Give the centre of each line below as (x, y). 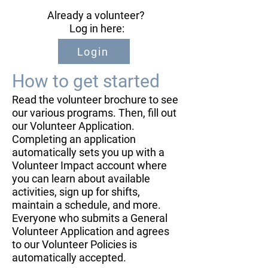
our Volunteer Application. (73, 126)
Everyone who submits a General (90, 218)
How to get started (86, 81)
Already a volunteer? (96, 15)
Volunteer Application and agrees (91, 231)
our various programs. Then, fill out (94, 113)
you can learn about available (81, 179)
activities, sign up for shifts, (76, 192)
